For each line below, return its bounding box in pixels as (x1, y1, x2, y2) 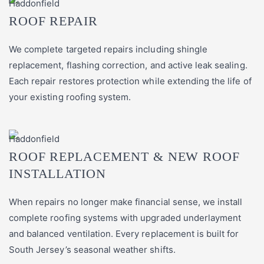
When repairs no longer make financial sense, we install (9, 196, 243, 208)
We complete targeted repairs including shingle (9, 44, 208, 55)
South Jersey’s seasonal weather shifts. (9, 244, 176, 256)
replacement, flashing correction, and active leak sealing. (9, 60, 247, 71)
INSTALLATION (9, 166, 106, 181)
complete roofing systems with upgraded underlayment (9, 212, 242, 224)
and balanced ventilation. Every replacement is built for (9, 228, 239, 240)
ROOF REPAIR (9, 14, 98, 29)
